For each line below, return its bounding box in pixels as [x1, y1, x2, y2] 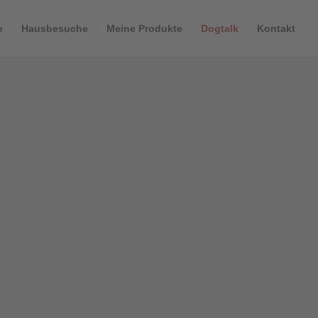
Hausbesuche [21, 23, 88, 34]
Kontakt [257, 23, 295, 34]
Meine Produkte [106, 23, 182, 34]
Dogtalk [201, 23, 238, 34]
